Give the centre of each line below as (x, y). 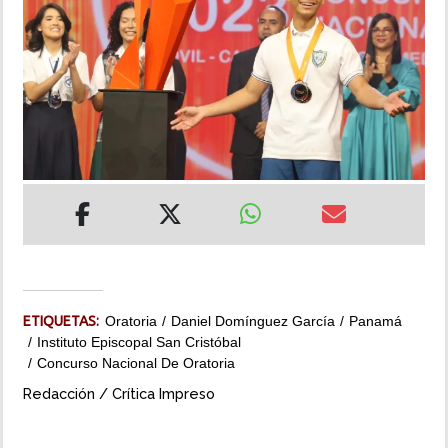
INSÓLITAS (51, 37)
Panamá (375, 321)
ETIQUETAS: (64, 321)
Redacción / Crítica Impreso (119, 394)
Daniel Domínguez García (253, 321)
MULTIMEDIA (58, 94)
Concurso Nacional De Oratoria (136, 363)
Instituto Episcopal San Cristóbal (139, 342)
